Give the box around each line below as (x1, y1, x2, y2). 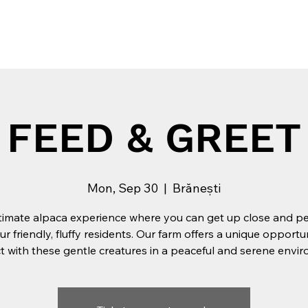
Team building (228, 21, 304, 34)
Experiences (44, 21, 111, 34)
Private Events (129, 21, 209, 34)
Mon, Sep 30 (87, 180, 158, 196)
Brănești (173, 180, 221, 196)
